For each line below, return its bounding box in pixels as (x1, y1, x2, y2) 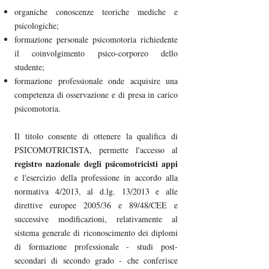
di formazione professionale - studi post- (14, 240, 178, 252)
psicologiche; (14, 19, 59, 31)
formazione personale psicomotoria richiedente (14, 33, 178, 45)
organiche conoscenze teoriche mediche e (14, 5, 178, 17)
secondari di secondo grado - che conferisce (14, 254, 178, 266)
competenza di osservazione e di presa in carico (14, 88, 178, 100)
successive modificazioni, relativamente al (14, 213, 178, 225)
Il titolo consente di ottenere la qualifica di (14, 130, 178, 142)
